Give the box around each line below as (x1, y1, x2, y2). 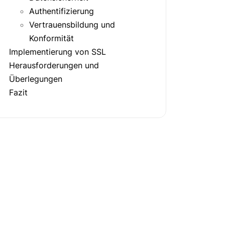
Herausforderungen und (9, 60, 99, 71)
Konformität (29, 33, 74, 44)
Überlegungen (9, 74, 62, 84)
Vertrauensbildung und (29, 20, 115, 30)
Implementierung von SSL (9, 47, 106, 57)
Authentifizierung (29, 6, 94, 17)
